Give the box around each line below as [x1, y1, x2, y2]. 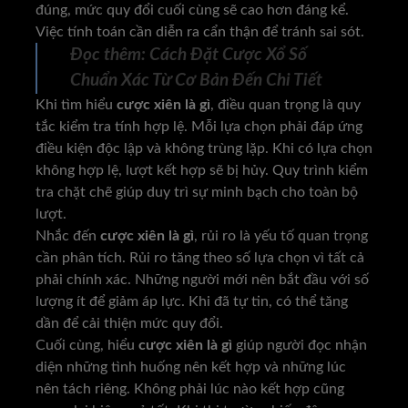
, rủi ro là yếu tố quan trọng [194, 228, 368, 243]
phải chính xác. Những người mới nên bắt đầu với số [36, 271, 369, 287]
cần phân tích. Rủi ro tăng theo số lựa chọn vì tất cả [36, 250, 364, 265]
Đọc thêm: [70, 46, 149, 64]
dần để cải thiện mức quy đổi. [36, 315, 223, 331]
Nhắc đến [36, 228, 100, 243]
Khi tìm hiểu [36, 97, 117, 112]
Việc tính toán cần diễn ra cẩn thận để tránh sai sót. [36, 24, 364, 39]
